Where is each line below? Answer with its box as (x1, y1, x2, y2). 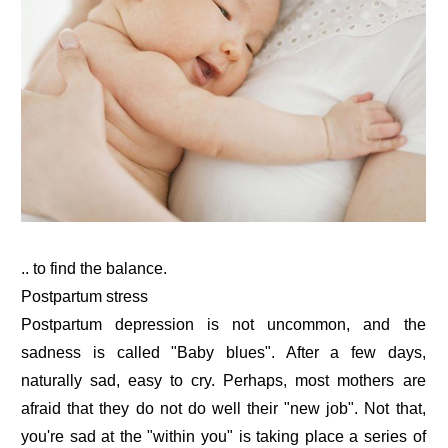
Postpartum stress (21, 287, 149, 305)
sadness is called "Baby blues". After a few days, (21, 343, 426, 361)
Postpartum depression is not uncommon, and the (21, 315, 426, 333)
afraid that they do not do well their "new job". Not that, (21, 399, 426, 417)
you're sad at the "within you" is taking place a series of (21, 427, 426, 445)
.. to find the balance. (21, 259, 168, 277)
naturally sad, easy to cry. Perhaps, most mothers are (21, 371, 426, 389)
